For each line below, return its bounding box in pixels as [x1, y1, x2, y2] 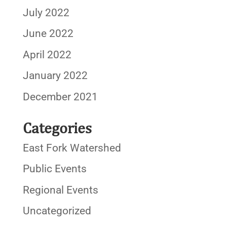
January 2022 [22, 69, 88, 82]
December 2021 [22, 90, 98, 103]
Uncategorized [22, 205, 91, 217]
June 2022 [22, 27, 73, 40]
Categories [22, 118, 92, 137]
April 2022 [22, 48, 71, 61]
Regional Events [22, 183, 98, 196]
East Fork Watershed [22, 141, 121, 154]
